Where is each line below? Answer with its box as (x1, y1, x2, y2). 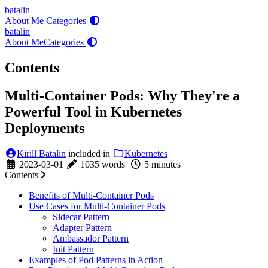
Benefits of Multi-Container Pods (29, 190, 154, 200)
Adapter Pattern (53, 222, 112, 233)
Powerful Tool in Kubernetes (5, 103, 182, 120)
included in (68, 148, 112, 159)
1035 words (78, 159, 130, 169)
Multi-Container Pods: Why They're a (5, 87, 240, 103)
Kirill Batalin (17, 148, 66, 159)
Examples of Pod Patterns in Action (29, 254, 163, 265)
